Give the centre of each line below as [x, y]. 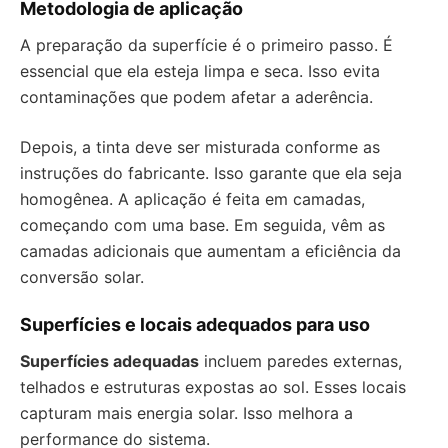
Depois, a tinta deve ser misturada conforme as [200, 147]
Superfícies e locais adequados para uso [195, 325]
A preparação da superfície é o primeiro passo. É [206, 45]
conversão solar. [82, 277]
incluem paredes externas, [300, 361]
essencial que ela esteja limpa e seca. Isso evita [200, 71]
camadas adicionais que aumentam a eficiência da [210, 251]
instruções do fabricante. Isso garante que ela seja [211, 173]
